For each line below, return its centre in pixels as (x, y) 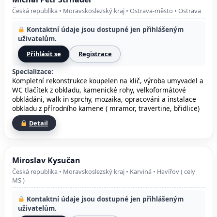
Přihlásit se (44, 54)
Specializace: (33, 72)
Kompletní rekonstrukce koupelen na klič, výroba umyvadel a (108, 81)
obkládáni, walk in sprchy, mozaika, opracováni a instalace (104, 99)
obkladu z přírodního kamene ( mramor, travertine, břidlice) (106, 108)
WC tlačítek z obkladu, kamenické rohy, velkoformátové (99, 90)
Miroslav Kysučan (46, 161)
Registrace (95, 54)
